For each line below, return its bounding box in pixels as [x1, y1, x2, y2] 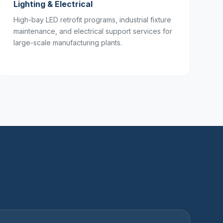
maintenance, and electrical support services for [13, 27, 172, 35]
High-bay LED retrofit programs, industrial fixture [13, 15, 171, 24]
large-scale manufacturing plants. [13, 38, 122, 47]
